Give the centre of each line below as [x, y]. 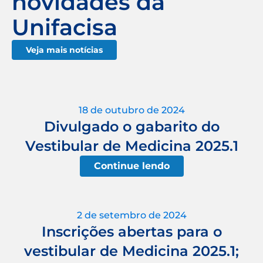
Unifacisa [65, 27]
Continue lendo [131, 166]
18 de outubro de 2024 [131, 110]
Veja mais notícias [64, 50]
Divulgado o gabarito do [131, 126]
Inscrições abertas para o [131, 231]
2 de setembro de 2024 [131, 215]
